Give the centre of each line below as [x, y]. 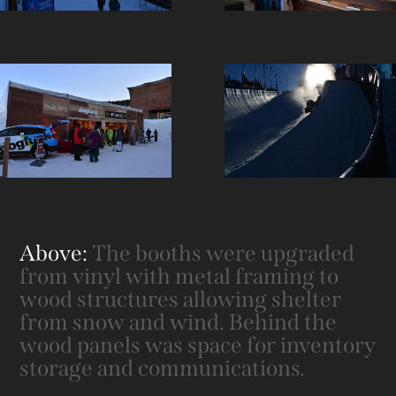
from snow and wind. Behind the [179, 323]
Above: [54, 254]
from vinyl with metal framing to [179, 277]
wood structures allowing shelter [181, 300]
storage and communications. [165, 369]
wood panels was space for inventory [198, 346]
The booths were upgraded [221, 254]
